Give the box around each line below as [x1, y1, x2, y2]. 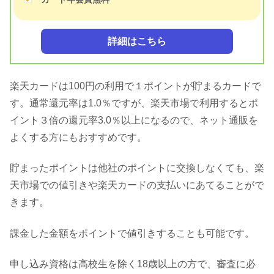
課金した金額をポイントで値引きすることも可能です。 [10, 228, 254, 239]
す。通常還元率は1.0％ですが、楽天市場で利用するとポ [10, 98, 258, 109]
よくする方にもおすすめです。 [10, 132, 147, 143]
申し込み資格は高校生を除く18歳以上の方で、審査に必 [10, 259, 256, 270]
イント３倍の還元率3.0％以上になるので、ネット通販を [10, 115, 258, 126]
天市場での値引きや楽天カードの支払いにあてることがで [10, 180, 264, 191]
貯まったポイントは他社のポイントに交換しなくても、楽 [10, 163, 264, 174]
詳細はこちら [108, 36, 166, 47]
